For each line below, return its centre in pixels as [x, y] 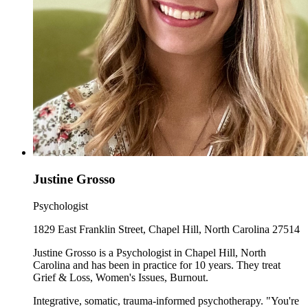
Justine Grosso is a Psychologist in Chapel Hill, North [150, 252]
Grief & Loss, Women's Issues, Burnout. [121, 277]
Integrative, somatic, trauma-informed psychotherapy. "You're [166, 300]
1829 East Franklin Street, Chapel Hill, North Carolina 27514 [166, 229]
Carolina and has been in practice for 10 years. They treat [157, 265]
